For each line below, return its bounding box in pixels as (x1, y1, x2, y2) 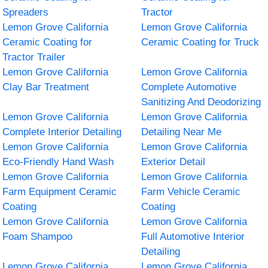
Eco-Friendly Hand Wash (2, 156, 114, 167)
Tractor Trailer (2, 51, 66, 63)
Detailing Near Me (141, 126, 221, 138)
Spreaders (2, 6, 49, 18)
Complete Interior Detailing (2, 126, 122, 138)
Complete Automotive (141, 81, 236, 93)
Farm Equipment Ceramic (2, 185, 117, 197)
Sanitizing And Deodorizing (141, 96, 261, 108)
